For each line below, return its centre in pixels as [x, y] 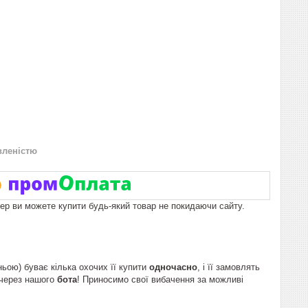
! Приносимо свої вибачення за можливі [160, 279]
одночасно [173, 267]
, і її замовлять [229, 267]
